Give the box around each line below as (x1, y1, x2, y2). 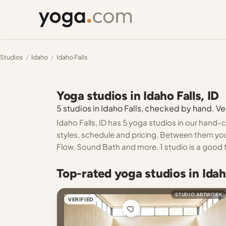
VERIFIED (68, 196, 93, 202)
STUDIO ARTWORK (175, 192, 222, 197)
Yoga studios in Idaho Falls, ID (56, 88, 219, 103)
